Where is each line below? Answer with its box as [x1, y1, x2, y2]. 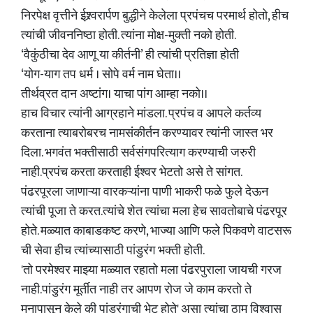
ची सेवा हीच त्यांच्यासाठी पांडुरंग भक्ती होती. [21, 240, 205, 261]
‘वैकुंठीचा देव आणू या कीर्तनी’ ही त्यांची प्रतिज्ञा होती [21, 45, 239, 66]
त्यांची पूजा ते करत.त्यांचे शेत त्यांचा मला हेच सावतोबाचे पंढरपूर [21, 201, 287, 222]
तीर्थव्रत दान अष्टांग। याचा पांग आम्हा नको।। [21, 84, 208, 105]
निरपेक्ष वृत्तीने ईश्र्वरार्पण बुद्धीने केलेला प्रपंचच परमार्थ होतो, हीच [21, 6, 289, 27]
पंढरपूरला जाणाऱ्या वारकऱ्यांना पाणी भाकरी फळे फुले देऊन [21, 182, 268, 203]
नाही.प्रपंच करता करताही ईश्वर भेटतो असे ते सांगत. [21, 162, 242, 183]
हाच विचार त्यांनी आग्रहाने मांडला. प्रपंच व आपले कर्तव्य [21, 103, 261, 124]
